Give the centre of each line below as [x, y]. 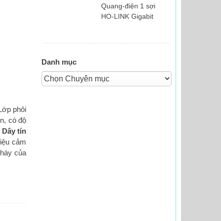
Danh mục [59, 62]
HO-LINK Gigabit [128, 16]
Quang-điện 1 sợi [129, 6]
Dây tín [14, 131]
